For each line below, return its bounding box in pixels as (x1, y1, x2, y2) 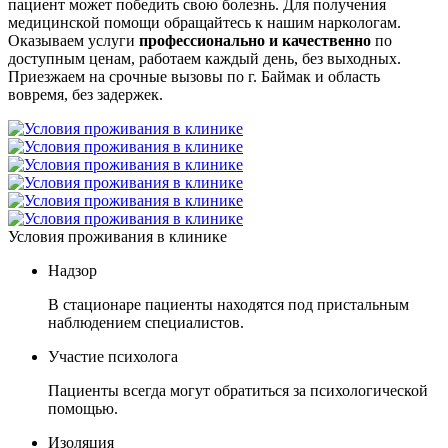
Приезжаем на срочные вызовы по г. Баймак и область (8, 68, 380, 86)
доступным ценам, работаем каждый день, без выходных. (8, 50, 401, 68)
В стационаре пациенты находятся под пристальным (48, 296, 409, 314)
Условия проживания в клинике (8, 228, 227, 246)
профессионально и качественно (139, 32, 371, 50)
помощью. (48, 400, 118, 418)
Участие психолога (48, 348, 178, 366)
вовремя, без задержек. (8, 86, 163, 104)
